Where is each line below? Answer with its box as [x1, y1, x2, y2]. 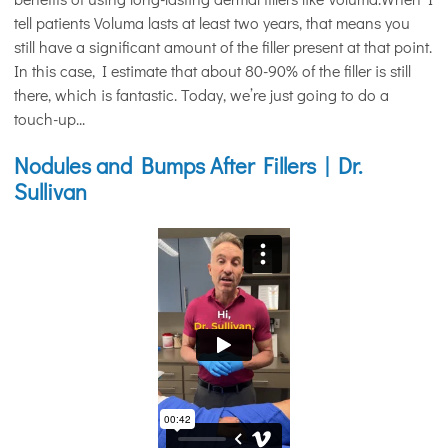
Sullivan [14, 176, 87, 206]
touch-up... [14, 107, 85, 129]
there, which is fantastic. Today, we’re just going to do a [14, 83, 389, 105]
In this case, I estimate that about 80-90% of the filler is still [14, 59, 411, 81]
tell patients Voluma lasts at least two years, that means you [14, 11, 410, 33]
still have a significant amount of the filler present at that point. [14, 35, 432, 57]
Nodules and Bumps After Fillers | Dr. [14, 150, 362, 180]
